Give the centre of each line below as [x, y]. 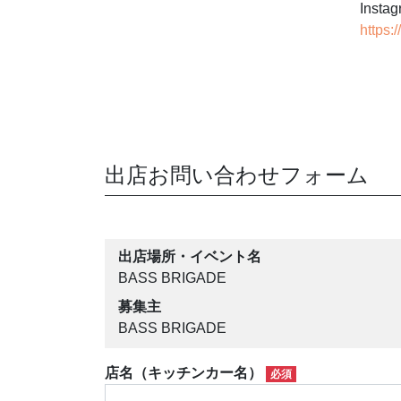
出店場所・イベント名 [190, 256]
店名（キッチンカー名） [185, 373]
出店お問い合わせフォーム [237, 175]
